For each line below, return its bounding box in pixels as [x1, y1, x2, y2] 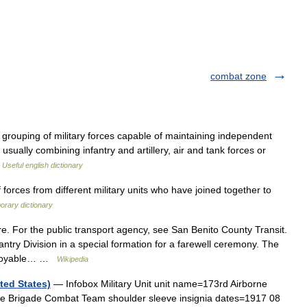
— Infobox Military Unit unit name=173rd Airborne [51, 278, 267, 289]
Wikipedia [57, 255, 88, 263]
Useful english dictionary [2, 161, 83, 169]
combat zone [210, 71, 267, 82]
